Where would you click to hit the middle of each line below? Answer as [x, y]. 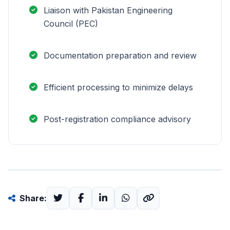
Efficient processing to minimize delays [118, 87]
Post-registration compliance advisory [117, 119]
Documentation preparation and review [120, 55]
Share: [33, 198]
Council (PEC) [71, 24]
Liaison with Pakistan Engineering [108, 10]
